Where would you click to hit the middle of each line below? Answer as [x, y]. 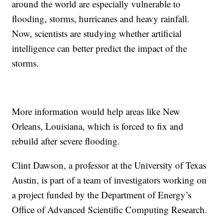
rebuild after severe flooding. [66, 141]
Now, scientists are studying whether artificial [97, 33]
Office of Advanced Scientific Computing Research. [110, 209]
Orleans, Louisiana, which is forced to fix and [98, 126]
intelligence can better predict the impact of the [100, 48]
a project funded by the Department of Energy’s [102, 194]
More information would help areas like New [96, 111]
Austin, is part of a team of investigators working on [110, 180]
